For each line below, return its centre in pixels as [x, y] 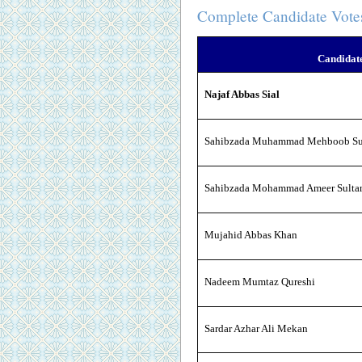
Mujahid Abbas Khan [250, 235]
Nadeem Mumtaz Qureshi [259, 282]
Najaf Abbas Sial [242, 95]
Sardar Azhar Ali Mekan [256, 329]
